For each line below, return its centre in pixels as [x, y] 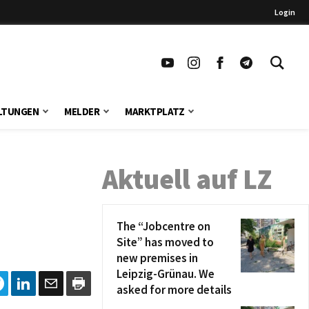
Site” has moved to [165, 242]
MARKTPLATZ [155, 111]
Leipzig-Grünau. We [166, 274]
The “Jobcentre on [163, 226]
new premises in [157, 258]
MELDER [82, 111]
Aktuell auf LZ [187, 179]
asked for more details [174, 290]
